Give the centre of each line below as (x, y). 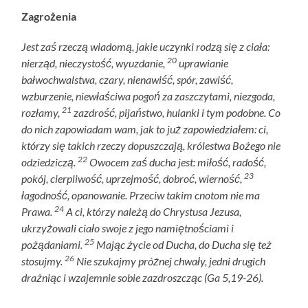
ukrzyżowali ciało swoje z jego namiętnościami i (128, 228)
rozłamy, (42, 112)
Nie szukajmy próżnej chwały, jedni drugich (170, 261)
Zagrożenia (49, 16)
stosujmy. (43, 261)
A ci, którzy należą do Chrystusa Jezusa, (153, 211)
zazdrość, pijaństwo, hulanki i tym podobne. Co (176, 112)
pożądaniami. (53, 244)
